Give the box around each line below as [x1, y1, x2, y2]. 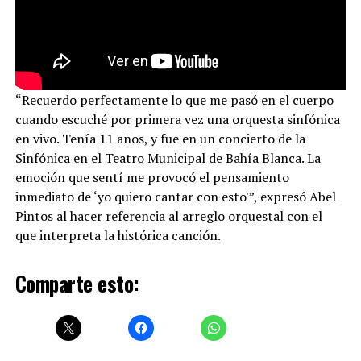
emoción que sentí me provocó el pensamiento [15, 168, 289, 186]
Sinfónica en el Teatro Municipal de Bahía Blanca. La [15, 148, 321, 167]
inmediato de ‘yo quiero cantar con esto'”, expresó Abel [15, 187, 336, 205]
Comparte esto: [15, 267, 139, 298]
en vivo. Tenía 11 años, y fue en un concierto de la [15, 129, 305, 147]
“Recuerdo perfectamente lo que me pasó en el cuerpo [15, 90, 334, 109]
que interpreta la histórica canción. [15, 226, 221, 244]
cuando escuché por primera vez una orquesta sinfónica [15, 110, 340, 128]
